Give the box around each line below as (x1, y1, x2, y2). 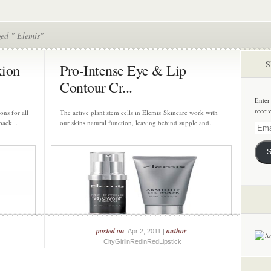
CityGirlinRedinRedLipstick (103, 238, 181, 245)
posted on (96, 226, 125, 236)
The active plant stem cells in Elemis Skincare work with (60, 108, 218, 117)
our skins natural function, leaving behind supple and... (60, 118, 215, 127)
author (166, 226, 187, 236)
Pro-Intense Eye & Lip (60, 60, 186, 80)
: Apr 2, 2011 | (125, 227, 166, 235)
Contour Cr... (60, 77, 132, 97)
